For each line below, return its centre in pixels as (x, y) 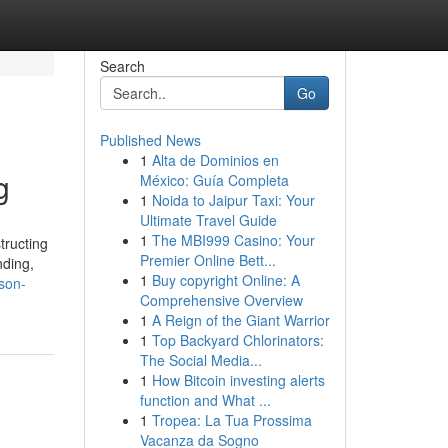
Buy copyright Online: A (225, 280)
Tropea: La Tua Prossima (231, 420)
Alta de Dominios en (215, 160)
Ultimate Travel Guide (208, 220)
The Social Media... (200, 360)
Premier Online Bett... (207, 260)
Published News (150, 140)
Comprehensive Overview (221, 300)
